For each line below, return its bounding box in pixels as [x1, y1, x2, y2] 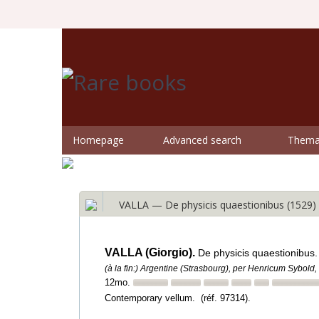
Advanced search [163, 133, 241, 147]
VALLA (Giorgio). [105, 246, 198, 258]
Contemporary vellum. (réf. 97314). [105, 293, 251, 303]
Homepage [73, 133, 124, 147]
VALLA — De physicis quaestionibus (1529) [119, 198, 316, 211]
